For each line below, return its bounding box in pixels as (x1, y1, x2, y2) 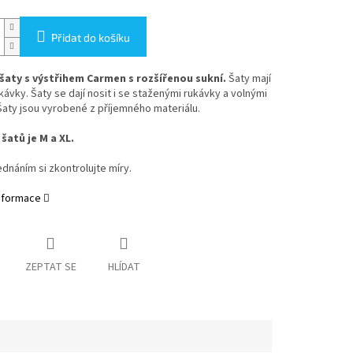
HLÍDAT (107, 259, 140, 276)
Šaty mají (225, 71, 271, 87)
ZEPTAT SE (24, 259, 76, 276)
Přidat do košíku (50, 31, 130, 45)
